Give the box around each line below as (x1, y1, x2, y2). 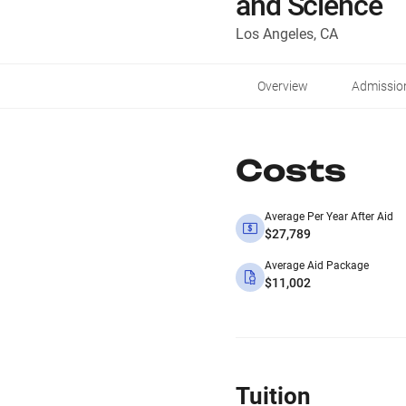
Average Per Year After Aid (265, 210, 393, 223)
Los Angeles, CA (236, 25, 338, 43)
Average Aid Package (265, 259, 369, 272)
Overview (257, 79, 308, 93)
